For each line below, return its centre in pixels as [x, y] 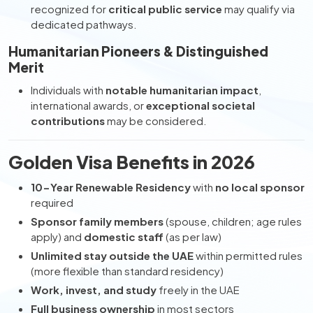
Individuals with [68, 90]
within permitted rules [248, 255]
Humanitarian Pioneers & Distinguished [138, 51]
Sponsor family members [97, 221]
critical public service [165, 9]
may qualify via [259, 9]
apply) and [57, 236]
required [52, 202]
